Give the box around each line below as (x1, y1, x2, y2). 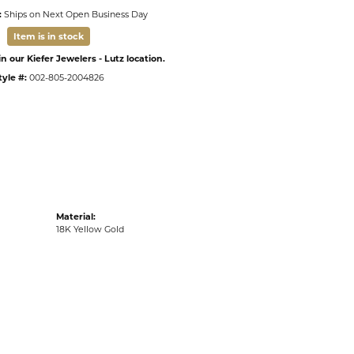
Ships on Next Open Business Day (4, 9, 148, 20)
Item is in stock (13, 31, 84, 42)
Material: (56, 211, 96, 222)
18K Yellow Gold (56, 224, 124, 235)
